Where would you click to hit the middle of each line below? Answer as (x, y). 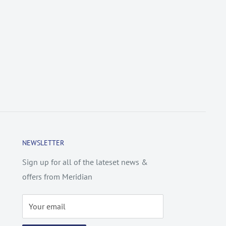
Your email (47, 206)
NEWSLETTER (43, 143)
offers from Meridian (57, 176)
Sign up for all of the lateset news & (85, 162)
